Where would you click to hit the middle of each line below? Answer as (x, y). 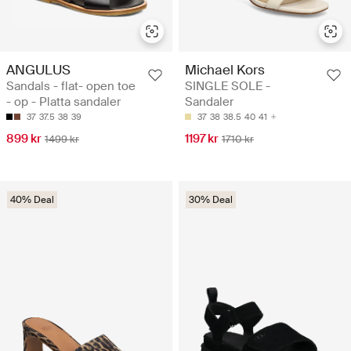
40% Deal (32, 199)
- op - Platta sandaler (63, 101)
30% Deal (211, 199)
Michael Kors (225, 69)
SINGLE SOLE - (228, 86)
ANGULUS (38, 69)
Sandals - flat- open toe (71, 86)
